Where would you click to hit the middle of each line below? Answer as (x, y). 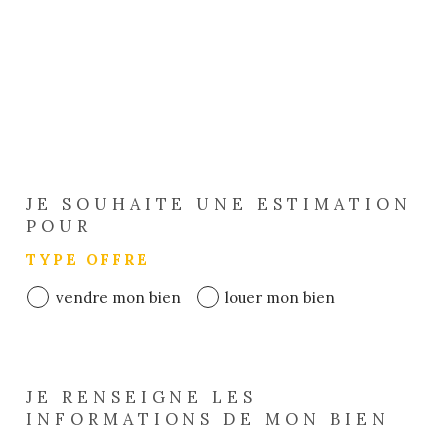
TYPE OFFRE (88, 259)
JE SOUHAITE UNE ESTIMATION (219, 203)
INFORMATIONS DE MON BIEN (208, 419)
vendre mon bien (118, 297)
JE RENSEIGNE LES (142, 397)
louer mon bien (280, 297)
